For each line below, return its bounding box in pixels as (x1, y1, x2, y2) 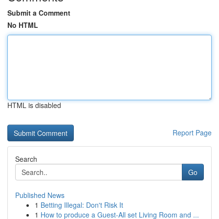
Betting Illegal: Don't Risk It (41, 200, 123, 210)
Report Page (173, 128, 212, 137)
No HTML (7, 20, 38, 30)
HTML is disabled (7, 100, 61, 110)
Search (15, 154, 37, 164)
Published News (15, 190, 65, 200)
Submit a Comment (7, 8, 70, 18)
